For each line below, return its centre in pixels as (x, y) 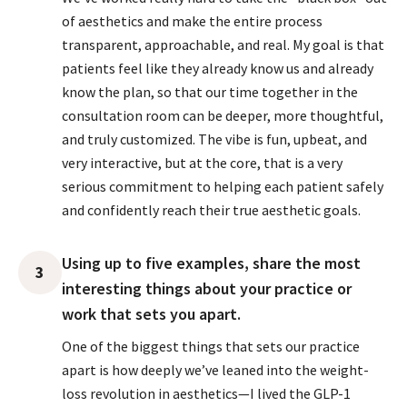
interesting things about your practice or (207, 288)
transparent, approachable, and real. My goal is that (223, 45)
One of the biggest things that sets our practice (211, 346)
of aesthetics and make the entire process (192, 21)
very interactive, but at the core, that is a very (202, 163)
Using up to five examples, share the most (211, 263)
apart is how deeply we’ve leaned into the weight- (215, 370)
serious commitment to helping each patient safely (223, 186)
